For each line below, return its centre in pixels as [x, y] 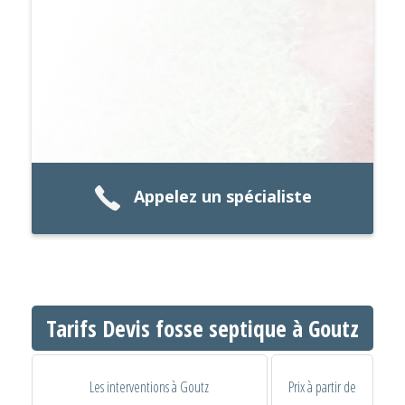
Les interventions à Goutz [150, 387]
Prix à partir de [322, 387]
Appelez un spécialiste [222, 197]
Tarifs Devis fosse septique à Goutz [202, 328]
